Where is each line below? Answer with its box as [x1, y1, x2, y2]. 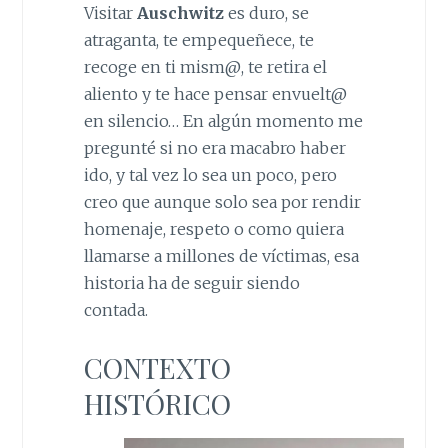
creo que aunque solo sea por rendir [83, 192, 361, 213]
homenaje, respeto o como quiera [83, 219, 344, 240]
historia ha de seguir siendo [83, 273, 300, 294]
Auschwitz [132, 3, 224, 24]
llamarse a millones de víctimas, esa [83, 246, 359, 267]
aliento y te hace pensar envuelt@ [83, 84, 347, 105]
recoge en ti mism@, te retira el [83, 57, 327, 78]
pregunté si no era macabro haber [83, 138, 346, 159]
